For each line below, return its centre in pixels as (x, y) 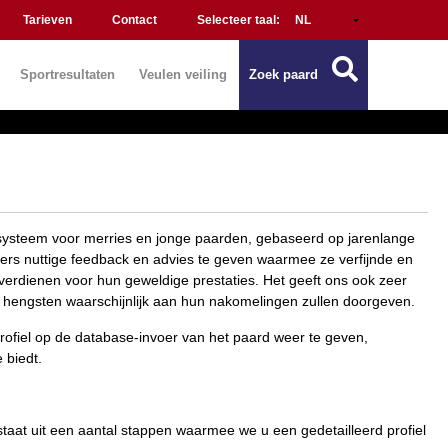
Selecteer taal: (240, 20)
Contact (134, 20)
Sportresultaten (67, 74)
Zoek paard (283, 74)
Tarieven (47, 20)
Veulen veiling (183, 74)
